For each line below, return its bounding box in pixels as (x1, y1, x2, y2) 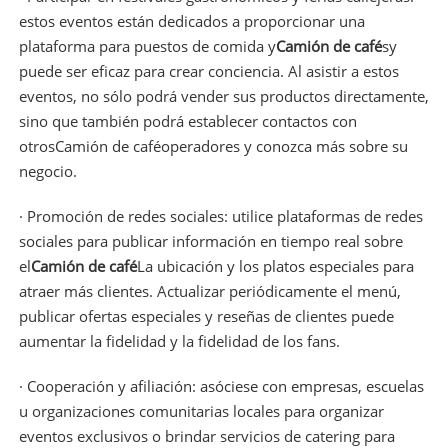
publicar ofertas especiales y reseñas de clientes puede (18, 305, 394, 326)
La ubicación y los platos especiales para (136, 255, 414, 276)
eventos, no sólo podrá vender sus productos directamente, (18, 85, 429, 106)
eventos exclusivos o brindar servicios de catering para (18, 425, 395, 446)
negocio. (18, 160, 77, 181)
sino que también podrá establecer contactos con (18, 110, 357, 131)
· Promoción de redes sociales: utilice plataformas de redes (18, 205, 423, 226)
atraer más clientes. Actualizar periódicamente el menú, (18, 280, 401, 301)
